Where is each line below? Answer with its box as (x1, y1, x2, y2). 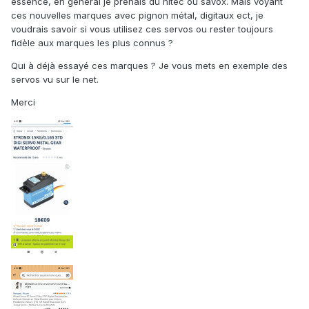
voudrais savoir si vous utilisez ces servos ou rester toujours (11, 23, 273, 35)
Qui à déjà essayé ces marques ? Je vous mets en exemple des (11, 60, 288, 72)
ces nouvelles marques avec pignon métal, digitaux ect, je (11, 10, 263, 21)
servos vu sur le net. (11, 74, 99, 86)
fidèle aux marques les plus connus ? (11, 37, 176, 49)
